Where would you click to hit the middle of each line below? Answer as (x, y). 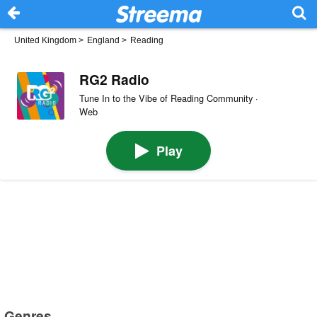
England (103, 40)
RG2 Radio (114, 79)
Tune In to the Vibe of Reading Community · (168, 98)
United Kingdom (45, 40)
